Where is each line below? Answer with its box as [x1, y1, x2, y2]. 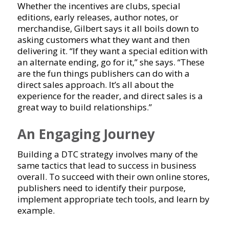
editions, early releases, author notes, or [17, 11, 178, 23]
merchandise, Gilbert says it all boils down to [17, 22, 199, 34]
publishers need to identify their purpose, [17, 181, 186, 194]
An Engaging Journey [17, 124, 155, 143]
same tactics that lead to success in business [17, 159, 196, 171]
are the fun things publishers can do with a [17, 67, 190, 79]
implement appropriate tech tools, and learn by [17, 193, 210, 205]
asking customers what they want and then [17, 33, 190, 45]
